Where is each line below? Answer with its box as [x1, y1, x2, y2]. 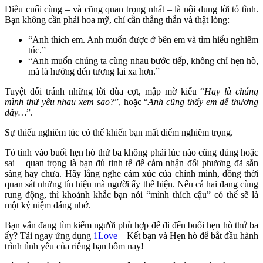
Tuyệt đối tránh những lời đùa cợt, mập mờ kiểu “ [5, 86, 205, 97]
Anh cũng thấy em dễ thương [148, 97, 258, 107]
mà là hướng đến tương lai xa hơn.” [28, 66, 160, 77]
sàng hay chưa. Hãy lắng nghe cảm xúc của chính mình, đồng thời [5, 168, 258, 179]
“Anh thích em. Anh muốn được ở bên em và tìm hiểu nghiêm [28, 35, 258, 45]
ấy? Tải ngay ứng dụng [5, 231, 93, 241]
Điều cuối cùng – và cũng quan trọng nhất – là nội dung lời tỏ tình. [5, 4, 258, 15]
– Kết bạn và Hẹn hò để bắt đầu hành [117, 231, 258, 241]
